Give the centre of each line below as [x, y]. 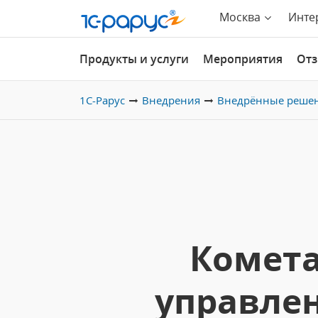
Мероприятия [243, 59]
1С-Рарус [102, 100]
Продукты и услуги [134, 59]
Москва [240, 17]
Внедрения [171, 100]
